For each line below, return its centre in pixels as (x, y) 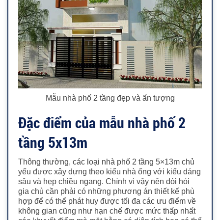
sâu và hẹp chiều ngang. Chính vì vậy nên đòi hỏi (104, 181)
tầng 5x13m (55, 142)
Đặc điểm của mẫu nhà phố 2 (102, 122)
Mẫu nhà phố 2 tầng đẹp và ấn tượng (110, 98)
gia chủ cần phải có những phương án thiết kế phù (106, 191)
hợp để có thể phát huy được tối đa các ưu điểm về (107, 201)
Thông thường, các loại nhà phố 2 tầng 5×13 (96, 162)
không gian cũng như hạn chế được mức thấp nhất (107, 211)
